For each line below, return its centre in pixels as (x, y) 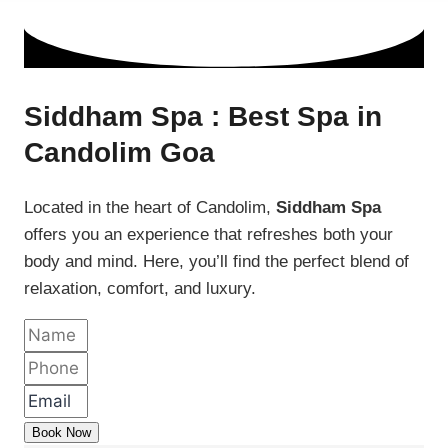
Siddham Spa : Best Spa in (203, 117)
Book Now (61, 433)
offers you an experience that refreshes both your (208, 235)
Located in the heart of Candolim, (150, 208)
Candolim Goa (119, 153)
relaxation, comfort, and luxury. (140, 289)
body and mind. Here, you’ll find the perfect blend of (216, 262)
